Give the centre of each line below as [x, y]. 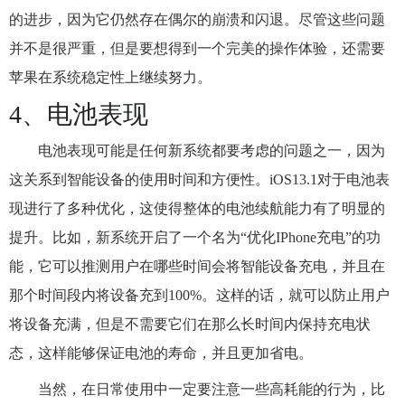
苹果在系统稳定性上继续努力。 [110, 77]
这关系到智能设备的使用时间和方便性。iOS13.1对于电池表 [199, 179]
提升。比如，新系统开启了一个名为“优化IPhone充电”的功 [195, 237]
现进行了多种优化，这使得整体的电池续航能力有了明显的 [197, 208]
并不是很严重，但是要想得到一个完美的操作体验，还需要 [197, 48]
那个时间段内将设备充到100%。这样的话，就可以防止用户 [199, 295]
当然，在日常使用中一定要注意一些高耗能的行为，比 [212, 389]
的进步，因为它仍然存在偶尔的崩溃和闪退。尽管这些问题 [197, 19]
